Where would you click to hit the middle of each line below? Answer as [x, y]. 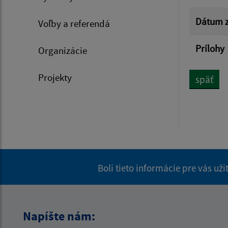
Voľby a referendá [74, 24]
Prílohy [210, 49]
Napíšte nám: [59, 216]
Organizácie [63, 51]
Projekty [55, 78]
